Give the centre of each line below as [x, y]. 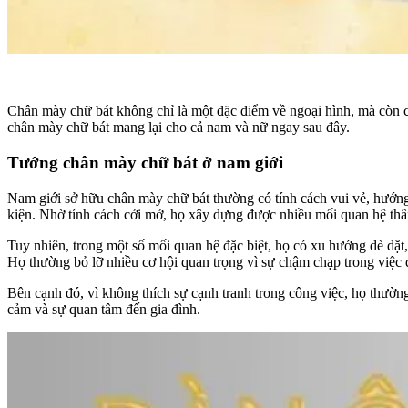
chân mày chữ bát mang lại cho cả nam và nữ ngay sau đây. [178, 127]
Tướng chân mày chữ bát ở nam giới [145, 162]
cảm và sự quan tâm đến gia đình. [104, 309]
